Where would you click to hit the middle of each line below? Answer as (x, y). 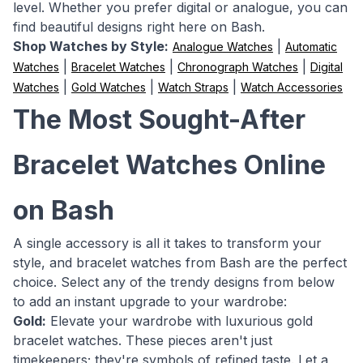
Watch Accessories (292, 87)
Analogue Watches (223, 47)
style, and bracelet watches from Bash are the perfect (180, 263)
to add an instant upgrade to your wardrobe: (150, 301)
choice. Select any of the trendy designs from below (174, 282)
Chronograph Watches (238, 67)
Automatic (311, 47)
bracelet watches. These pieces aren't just (143, 340)
